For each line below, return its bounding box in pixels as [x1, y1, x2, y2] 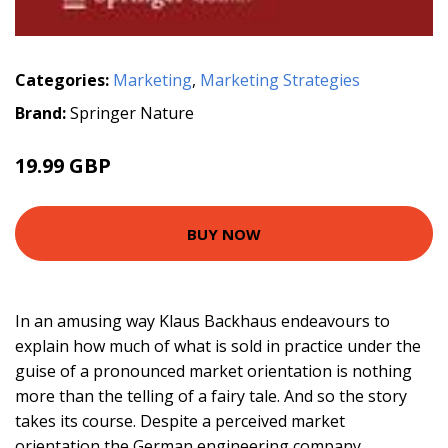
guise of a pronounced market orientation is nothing [15, 360, 412, 383]
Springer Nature [70, 102, 194, 125]
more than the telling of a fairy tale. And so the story [15, 385, 407, 408]
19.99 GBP [15, 152, 111, 180]
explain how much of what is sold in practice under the [15, 335, 421, 358]
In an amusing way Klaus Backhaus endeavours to [15, 310, 390, 333]
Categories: [15, 69, 109, 92]
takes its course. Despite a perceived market [15, 410, 345, 433]
